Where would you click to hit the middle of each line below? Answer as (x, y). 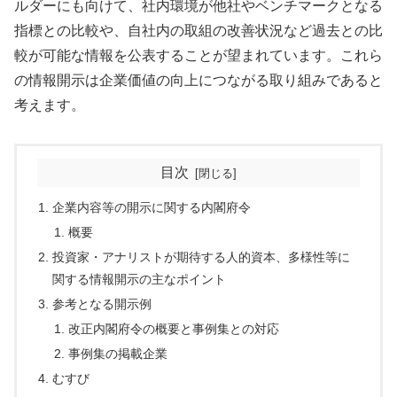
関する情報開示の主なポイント (140, 280)
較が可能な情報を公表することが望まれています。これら (198, 56)
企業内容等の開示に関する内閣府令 (152, 208)
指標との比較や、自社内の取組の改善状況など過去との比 (198, 31)
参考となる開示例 (102, 304)
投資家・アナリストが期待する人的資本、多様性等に (202, 257)
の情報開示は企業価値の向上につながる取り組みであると (198, 81)
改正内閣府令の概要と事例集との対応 (173, 328)
